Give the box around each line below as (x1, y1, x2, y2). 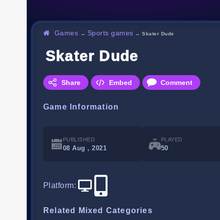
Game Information (43, 103, 119, 111)
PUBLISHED (63, 137, 95, 143)
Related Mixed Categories (43, 206, 153, 215)
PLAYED (161, 137, 183, 143)
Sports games (87, 29, 134, 37)
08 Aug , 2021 (63, 144, 107, 152)
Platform (43, 181, 74, 190)
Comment (161, 79, 192, 87)
